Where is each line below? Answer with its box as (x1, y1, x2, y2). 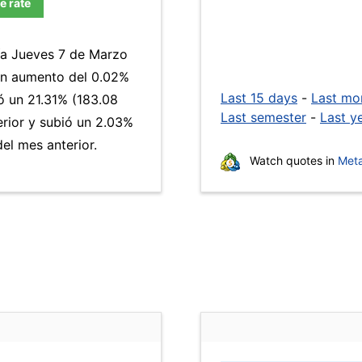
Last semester (221, 109, 306, 125)
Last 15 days (221, 90, 297, 106)
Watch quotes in (246, 154, 338, 167)
